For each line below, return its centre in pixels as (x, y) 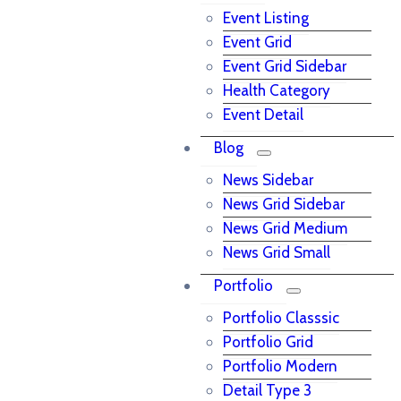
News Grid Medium (285, 228)
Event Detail (263, 115)
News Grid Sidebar (284, 204)
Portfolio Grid (268, 342)
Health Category (277, 90)
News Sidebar (268, 180)
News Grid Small (277, 252)
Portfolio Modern (280, 366)
